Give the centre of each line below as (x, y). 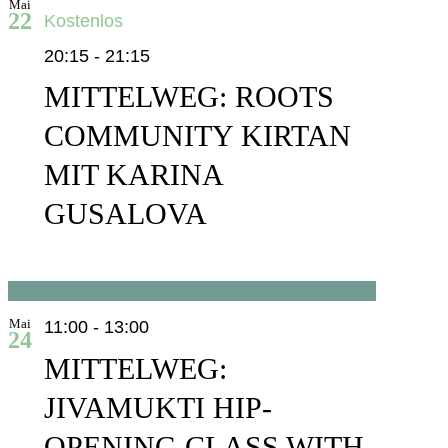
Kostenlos (83, 20)
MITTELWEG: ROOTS (188, 97)
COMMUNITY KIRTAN (197, 136)
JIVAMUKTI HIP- (157, 407)
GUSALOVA (125, 214)
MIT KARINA (132, 175)
